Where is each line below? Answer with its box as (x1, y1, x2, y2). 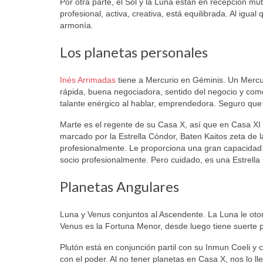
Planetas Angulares (60, 177, 179, 195)
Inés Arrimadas (60, 75, 116, 85)
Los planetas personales (60, 43, 208, 60)
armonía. (60, 20, 93, 30)
